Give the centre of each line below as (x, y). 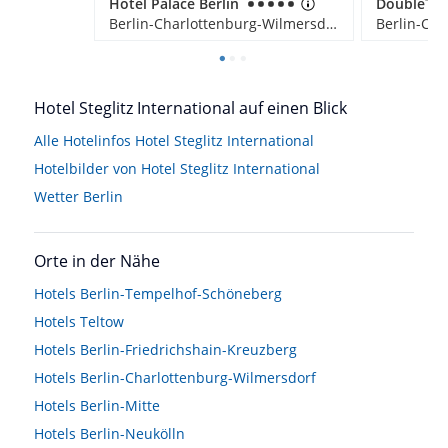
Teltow (102, 321)
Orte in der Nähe (97, 261)
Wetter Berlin (78, 196)
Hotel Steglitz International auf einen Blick (190, 108)
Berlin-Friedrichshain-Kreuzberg (188, 349)
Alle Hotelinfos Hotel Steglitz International (174, 140)
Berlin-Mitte (120, 405)
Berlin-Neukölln (132, 433)
